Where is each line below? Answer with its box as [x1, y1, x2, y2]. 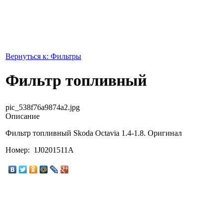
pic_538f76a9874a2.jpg [5, 103, 80, 111]
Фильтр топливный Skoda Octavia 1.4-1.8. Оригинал [5, 128, 182, 137]
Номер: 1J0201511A [5, 145, 74, 154]
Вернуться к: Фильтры [5, 52, 81, 60]
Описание [5, 111, 40, 120]
